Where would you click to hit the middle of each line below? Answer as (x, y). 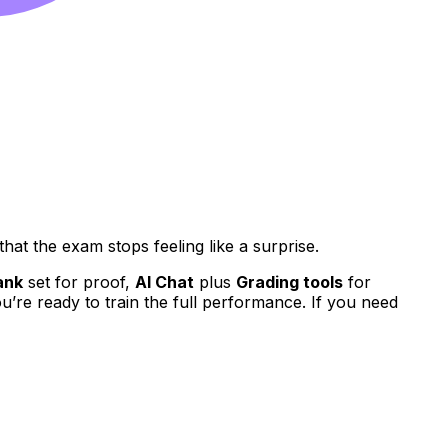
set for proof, (79, 281)
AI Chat (164, 281)
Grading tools (289, 281)
